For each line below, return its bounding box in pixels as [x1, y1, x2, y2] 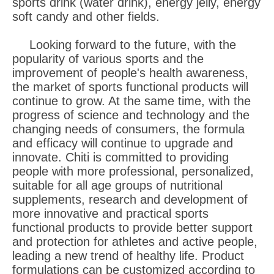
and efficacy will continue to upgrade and [12, 136, 233, 150]
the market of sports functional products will [12, 80, 248, 94]
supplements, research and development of [12, 192, 248, 206]
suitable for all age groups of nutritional [12, 178, 223, 192]
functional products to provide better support [12, 220, 253, 234]
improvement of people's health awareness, [12, 65, 248, 80]
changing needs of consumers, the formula [12, 122, 245, 136]
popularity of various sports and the [12, 51, 204, 65]
